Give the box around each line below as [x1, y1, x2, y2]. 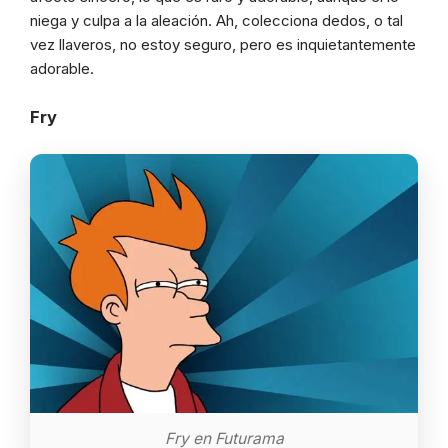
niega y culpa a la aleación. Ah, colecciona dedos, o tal [30, 11, 403, 31]
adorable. [30, 59, 94, 79]
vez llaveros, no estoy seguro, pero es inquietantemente [30, 35, 416, 55]
